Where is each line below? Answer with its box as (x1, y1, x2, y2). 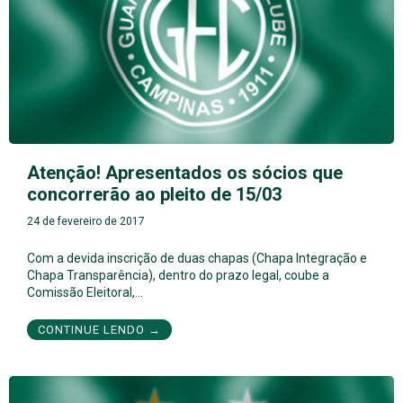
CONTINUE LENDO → (38, 323, 161, 337)
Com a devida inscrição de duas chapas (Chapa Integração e (27, 251, 367, 266)
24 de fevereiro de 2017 (27, 215, 145, 228)
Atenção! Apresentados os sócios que (27, 162, 343, 184)
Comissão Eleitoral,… (27, 285, 143, 300)
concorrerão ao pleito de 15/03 (27, 184, 282, 206)
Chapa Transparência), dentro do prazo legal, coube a (27, 268, 329, 283)
